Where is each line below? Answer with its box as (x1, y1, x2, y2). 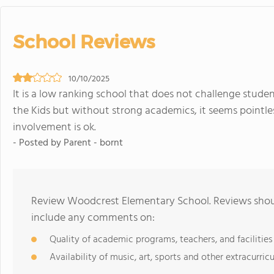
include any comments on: (31, 209, 155, 227)
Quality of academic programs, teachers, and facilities (50, 232, 273, 248)
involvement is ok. (13, 119, 96, 136)
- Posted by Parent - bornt (13, 135, 123, 151)
